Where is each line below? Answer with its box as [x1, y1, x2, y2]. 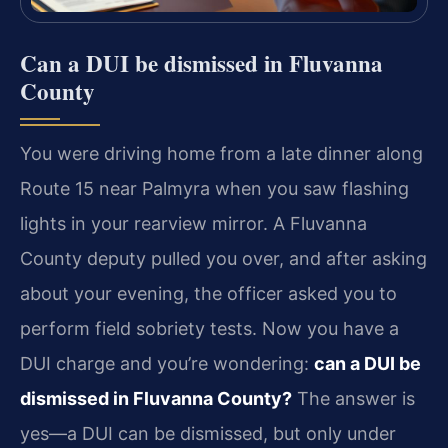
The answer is [292, 387, 415, 409]
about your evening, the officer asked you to [20, 282, 397, 304]
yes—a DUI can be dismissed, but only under [20, 422, 396, 444]
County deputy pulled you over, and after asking [20, 247, 427, 269]
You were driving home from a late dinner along [20, 142, 423, 164]
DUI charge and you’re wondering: [20, 352, 314, 374]
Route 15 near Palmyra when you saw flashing [20, 177, 409, 199]
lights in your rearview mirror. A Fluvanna [20, 212, 367, 234]
